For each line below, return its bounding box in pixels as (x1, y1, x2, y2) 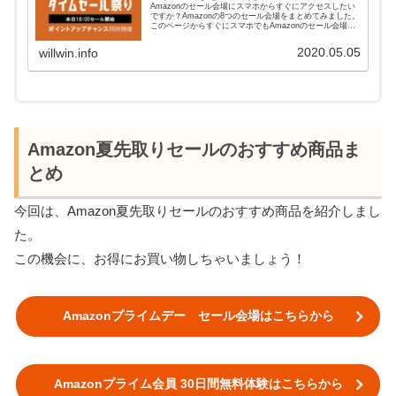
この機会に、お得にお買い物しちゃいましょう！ (14, 251, 306, 267)
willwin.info (39, 46, 99, 61)
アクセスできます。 (150, 30, 223, 40)
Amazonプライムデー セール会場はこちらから (62, 308, 334, 324)
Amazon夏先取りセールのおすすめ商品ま (27, 140, 361, 160)
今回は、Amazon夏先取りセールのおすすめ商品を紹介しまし (14, 203, 381, 219)
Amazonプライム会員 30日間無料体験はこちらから (53, 377, 343, 392)
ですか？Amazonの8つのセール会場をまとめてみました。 (150, 11, 361, 20)
